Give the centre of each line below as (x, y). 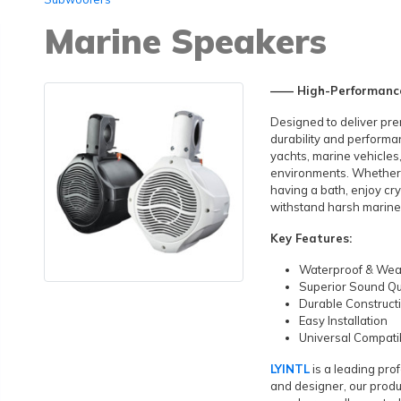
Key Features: (311, 238)
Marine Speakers (185, 41)
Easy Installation (344, 320)
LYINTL (290, 369)
